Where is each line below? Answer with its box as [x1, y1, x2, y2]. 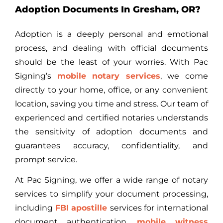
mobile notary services [57, 71, 160, 81]
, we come [160, 71, 209, 81]
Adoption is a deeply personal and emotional [15, 29, 208, 39]
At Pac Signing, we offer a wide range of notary [15, 175, 208, 185]
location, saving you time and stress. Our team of [15, 99, 208, 109]
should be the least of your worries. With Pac [15, 57, 208, 67]
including [15, 203, 55, 213]
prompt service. [15, 154, 77, 164]
